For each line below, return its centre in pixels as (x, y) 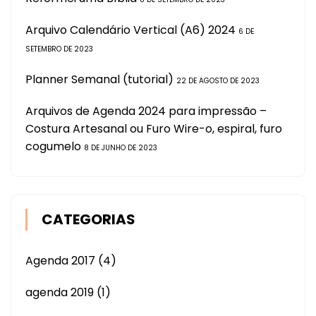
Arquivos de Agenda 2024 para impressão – (146, 111)
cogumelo (53, 146)
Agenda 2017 (60, 260)
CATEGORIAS (89, 219)
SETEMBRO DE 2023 (59, 49)
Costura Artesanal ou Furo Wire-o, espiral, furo (154, 128)
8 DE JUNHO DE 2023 (121, 147)
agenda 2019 (60, 292)
